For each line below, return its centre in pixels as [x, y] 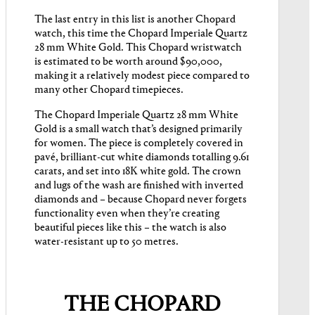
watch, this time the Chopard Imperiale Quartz [141, 34]
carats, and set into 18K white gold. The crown [138, 172]
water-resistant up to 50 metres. [107, 242]
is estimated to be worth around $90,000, [128, 62]
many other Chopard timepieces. [109, 90]
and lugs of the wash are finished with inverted [139, 186]
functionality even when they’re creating [127, 214]
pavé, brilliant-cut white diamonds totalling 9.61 [142, 158]
